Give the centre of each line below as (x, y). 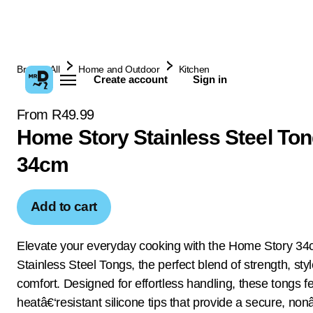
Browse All (38, 69)
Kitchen (194, 69)
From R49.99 (56, 115)
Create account (131, 79)
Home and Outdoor (119, 69)
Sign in (210, 79)
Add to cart (64, 206)
